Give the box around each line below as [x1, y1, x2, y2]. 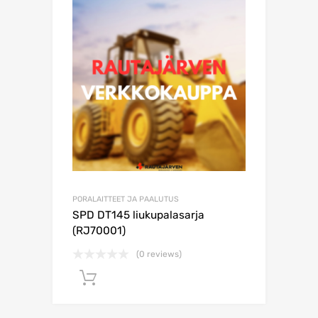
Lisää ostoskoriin [131, 272, 206, 285]
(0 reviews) [136, 249, 182, 260]
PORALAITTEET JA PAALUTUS [72, 194, 179, 204]
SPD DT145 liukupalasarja [72, 209, 204, 222]
